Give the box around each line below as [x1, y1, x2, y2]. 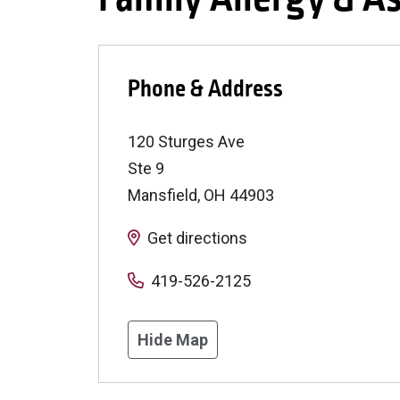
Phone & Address [128, 71, 283, 105]
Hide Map [137, 329, 208, 349]
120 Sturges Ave [128, 131, 245, 151]
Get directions [147, 228, 247, 247]
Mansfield [128, 185, 197, 204]
